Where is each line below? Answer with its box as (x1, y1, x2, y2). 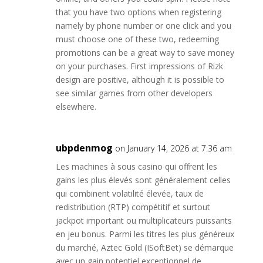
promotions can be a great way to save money (55, 47, 234, 58)
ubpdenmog (55, 141, 113, 154)
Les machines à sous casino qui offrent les (55, 161, 217, 172)
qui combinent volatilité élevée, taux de (55, 188, 204, 199)
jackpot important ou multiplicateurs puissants (55, 215, 232, 226)
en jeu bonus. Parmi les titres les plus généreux (55, 228, 234, 240)
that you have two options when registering (55, 6, 221, 18)
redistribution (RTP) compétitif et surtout (55, 201, 210, 213)
